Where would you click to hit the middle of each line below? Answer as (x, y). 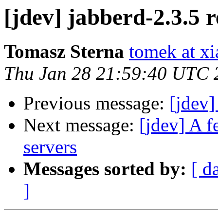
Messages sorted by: (105, 169)
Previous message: (96, 103)
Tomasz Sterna (64, 52)
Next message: (81, 125)
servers (50, 147)
